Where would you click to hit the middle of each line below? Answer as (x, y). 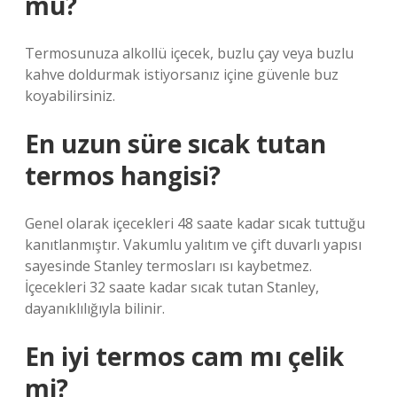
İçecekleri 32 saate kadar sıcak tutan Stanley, (172, 287)
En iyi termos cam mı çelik (184, 356)
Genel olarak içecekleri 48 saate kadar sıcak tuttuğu (195, 223)
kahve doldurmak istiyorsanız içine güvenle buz (182, 74)
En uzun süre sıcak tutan (175, 144)
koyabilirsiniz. (70, 96)
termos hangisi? (123, 175)
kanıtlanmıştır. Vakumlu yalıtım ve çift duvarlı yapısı (193, 245)
